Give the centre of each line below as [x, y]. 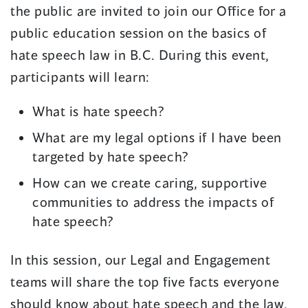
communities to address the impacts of [153, 202]
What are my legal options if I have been [157, 137]
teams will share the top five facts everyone [145, 282]
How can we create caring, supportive [150, 183]
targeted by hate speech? [111, 157]
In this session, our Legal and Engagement [141, 260]
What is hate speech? [99, 111]
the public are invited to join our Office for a [148, 11]
